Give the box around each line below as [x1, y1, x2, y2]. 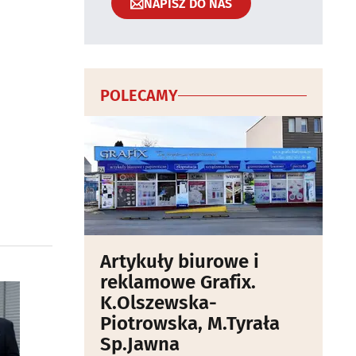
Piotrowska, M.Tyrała [100, 312, 280, 335]
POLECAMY [100, 86, 178, 105]
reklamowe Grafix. [100, 271, 256, 293]
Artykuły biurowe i [100, 250, 259, 273]
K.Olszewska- [100, 292, 217, 314]
